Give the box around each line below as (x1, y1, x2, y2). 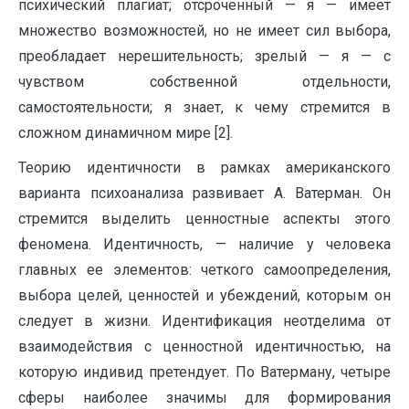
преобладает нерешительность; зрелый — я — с (18, 47, 391, 66)
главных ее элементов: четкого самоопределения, (18, 261, 391, 279)
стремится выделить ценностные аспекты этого (18, 210, 391, 228)
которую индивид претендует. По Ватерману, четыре (18, 363, 391, 382)
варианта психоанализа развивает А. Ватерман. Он (18, 184, 391, 203)
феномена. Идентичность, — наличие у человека (18, 236, 391, 254)
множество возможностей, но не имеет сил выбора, (18, 22, 391, 40)
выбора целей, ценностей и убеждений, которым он (18, 287, 391, 305)
